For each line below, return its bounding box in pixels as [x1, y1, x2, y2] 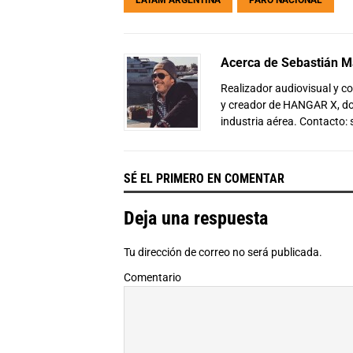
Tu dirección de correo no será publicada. [124, 245, 322, 258]
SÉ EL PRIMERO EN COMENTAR [124, 170, 284, 186]
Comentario [124, 270, 181, 284]
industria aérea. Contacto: [221, 114, 350, 128]
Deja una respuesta [124, 206, 268, 229]
